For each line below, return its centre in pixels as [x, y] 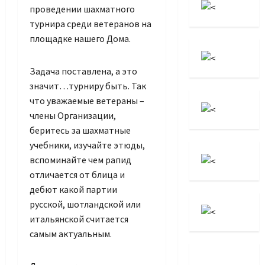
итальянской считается [79, 219]
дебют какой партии [73, 190]
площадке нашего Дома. [80, 39]
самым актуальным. [73, 234]
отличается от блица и [77, 175]
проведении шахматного [82, 9]
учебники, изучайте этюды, [87, 145]
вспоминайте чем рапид [80, 160]
